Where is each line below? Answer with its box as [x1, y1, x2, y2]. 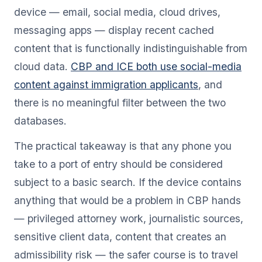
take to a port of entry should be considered [14, 157, 223, 170]
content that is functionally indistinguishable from [14, 42, 247, 54]
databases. [14, 114, 67, 127]
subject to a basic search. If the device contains [14, 175, 242, 188]
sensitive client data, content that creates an [14, 230, 226, 243]
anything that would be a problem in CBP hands [14, 194, 241, 206]
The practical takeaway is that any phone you [14, 139, 232, 152]
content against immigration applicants [14, 78, 198, 91]
